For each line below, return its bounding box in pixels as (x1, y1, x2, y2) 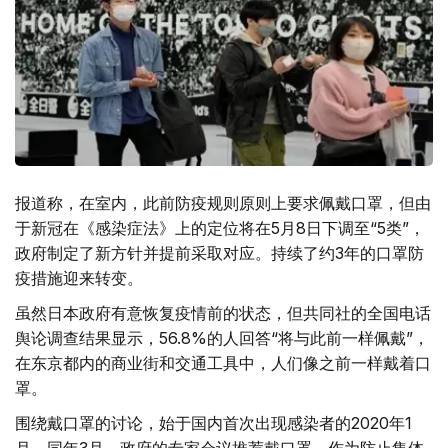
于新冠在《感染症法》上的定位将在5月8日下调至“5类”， (15, 218, 425, 239)
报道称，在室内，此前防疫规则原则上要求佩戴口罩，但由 (15, 193, 431, 214)
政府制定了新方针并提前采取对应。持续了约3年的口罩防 (15, 243, 424, 264)
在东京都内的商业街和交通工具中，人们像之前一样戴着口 (15, 353, 431, 374)
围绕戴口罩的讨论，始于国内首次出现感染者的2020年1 (15, 413, 412, 434)
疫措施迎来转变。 (15, 268, 143, 289)
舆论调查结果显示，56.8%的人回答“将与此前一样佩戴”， (15, 328, 429, 349)
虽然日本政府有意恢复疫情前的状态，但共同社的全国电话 (15, 303, 431, 324)
